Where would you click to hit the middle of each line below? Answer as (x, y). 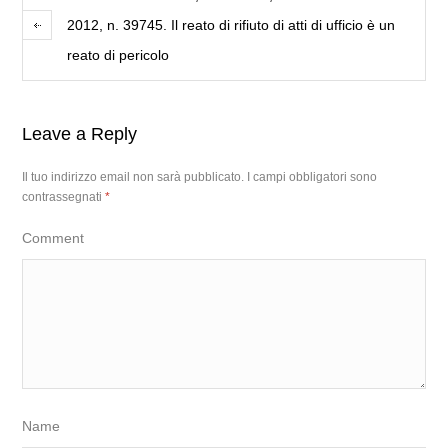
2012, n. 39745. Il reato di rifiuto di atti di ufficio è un (231, 24)
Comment (53, 237)
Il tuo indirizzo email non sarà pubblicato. (133, 176)
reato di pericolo (118, 54)
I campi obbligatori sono (312, 176)
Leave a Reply (80, 133)
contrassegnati (64, 196)
